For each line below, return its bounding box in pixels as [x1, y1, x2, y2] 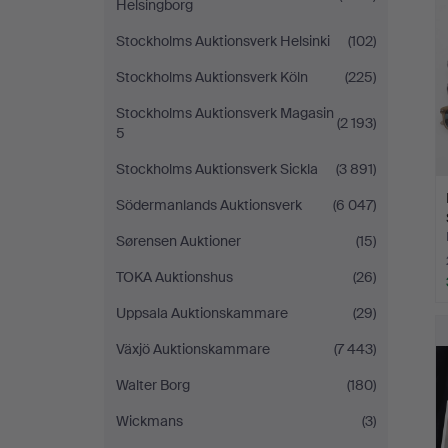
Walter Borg [116, 376, 190, 394]
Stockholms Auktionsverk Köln [116, 68, 308, 86]
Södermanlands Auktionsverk [116, 196, 302, 214]
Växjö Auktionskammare [116, 340, 270, 358]
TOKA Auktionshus [116, 268, 233, 286]
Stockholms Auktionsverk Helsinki [116, 32, 330, 50]
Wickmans [116, 412, 183, 430]
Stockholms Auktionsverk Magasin [116, 104, 334, 122]
